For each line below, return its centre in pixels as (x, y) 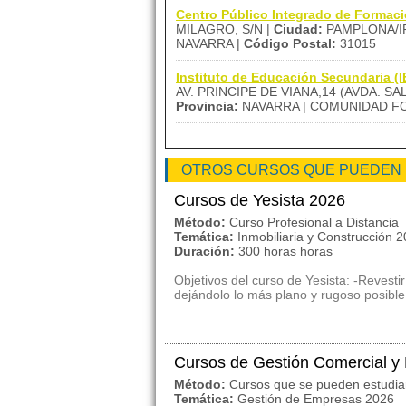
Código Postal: (290, 43)
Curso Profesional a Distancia (314, 222)
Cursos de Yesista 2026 (260, 200)
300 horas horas (285, 251)
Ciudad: (298, 29)
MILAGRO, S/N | (225, 29)
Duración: (204, 251)
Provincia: (207, 106)
